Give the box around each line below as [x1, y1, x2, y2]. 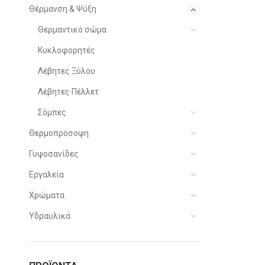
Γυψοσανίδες [28, 149, 79, 159]
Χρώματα [28, 190, 64, 200]
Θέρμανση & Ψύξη [28, 4, 96, 14]
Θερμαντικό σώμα [37, 25, 106, 34]
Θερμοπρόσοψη [28, 128, 89, 138]
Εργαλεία [28, 170, 64, 179]
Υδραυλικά [28, 211, 70, 221]
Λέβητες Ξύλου [37, 66, 95, 76]
